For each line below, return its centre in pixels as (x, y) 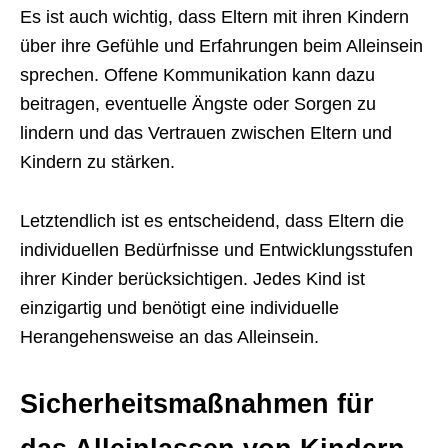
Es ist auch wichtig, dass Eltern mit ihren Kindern (214, 17)
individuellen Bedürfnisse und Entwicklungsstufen (216, 250)
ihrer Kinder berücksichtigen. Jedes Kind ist (192, 279)
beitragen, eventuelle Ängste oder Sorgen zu (198, 104)
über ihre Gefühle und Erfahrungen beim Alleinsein (221, 46)
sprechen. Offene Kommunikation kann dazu (197, 75)
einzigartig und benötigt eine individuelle (179, 308)
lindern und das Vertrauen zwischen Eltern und (206, 133)
